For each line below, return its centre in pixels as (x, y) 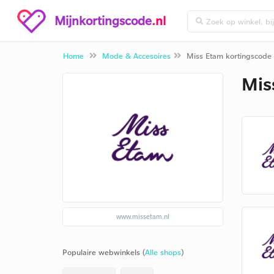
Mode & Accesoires (136, 56)
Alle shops (163, 252)
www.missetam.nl (143, 217)
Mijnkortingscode (103, 20)
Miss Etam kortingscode (229, 56)
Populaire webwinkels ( (104, 252)
